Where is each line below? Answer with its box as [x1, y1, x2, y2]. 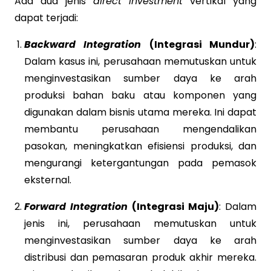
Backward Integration [24, 37, 142, 51]
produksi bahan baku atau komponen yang [24, 88, 256, 102]
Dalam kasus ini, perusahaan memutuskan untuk [24, 54, 256, 68]
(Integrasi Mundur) [149, 37, 255, 51]
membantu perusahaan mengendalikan [24, 122, 256, 136]
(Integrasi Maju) [132, 199, 219, 214]
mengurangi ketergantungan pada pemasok [24, 155, 256, 170]
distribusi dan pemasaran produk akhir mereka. [24, 250, 256, 264]
